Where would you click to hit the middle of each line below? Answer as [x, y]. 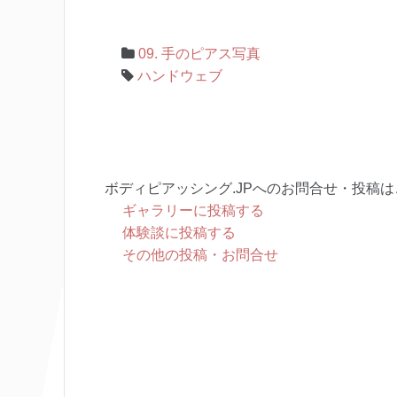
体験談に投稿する [179, 233]
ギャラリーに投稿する [193, 210]
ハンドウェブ [180, 76]
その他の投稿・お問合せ [200, 255]
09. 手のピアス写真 [199, 54]
